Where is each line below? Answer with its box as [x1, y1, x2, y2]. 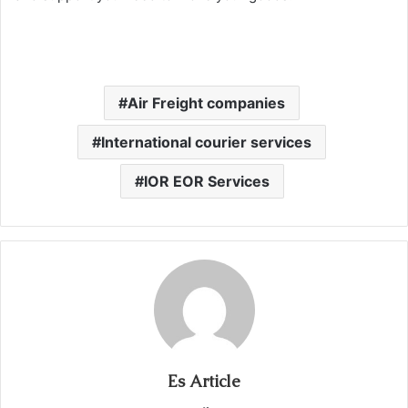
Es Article [168, 370, 240, 392]
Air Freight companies [127, 93, 285, 112]
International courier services [101, 132, 311, 151]
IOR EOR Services [143, 171, 270, 190]
